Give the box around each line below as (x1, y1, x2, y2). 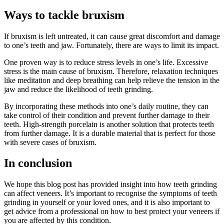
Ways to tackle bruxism (4, 8, 124, 21)
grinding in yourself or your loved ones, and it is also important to (4, 198, 210, 207)
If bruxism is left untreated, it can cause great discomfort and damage (4, 31, 220, 40)
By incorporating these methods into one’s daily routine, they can (4, 101, 208, 110)
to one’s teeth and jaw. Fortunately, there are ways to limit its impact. (4, 40, 219, 49)
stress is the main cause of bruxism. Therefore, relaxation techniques (4, 66, 218, 75)
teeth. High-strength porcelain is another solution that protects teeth (4, 119, 214, 128)
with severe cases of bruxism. (4, 137, 98, 146)
